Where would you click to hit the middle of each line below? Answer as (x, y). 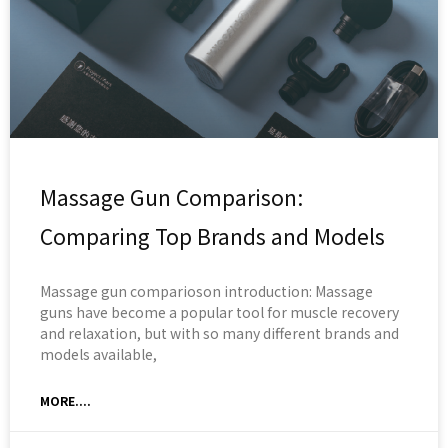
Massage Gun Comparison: (171, 197)
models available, (98, 354)
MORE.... (65, 401)
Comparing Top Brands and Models (212, 236)
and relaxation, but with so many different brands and (219, 333)
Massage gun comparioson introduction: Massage (206, 291)
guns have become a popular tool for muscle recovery (219, 312)
